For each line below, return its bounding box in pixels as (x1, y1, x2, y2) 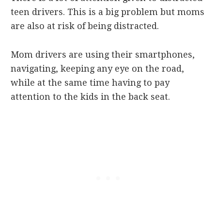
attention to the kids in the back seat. (11, 92, 170, 102)
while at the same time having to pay (11, 77, 170, 88)
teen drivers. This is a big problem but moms (11, 7, 205, 17)
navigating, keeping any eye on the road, (11, 63, 185, 74)
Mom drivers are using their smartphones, (11, 49, 195, 60)
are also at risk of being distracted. (11, 21, 159, 31)
